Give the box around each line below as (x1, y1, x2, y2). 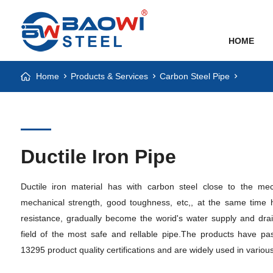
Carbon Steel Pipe (159, 71, 230, 81)
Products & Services (70, 71, 148, 81)
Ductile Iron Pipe (20, 146, 176, 168)
